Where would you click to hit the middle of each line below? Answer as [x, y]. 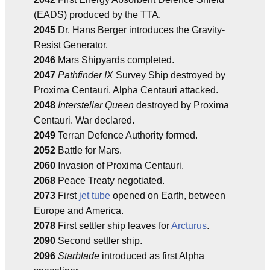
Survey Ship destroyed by [169, 75]
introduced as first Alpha [152, 256]
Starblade [79, 256]
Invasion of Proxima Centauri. [120, 165]
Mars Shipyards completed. [115, 60]
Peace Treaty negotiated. [110, 181]
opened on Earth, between [168, 196]
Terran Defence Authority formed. [127, 135]
